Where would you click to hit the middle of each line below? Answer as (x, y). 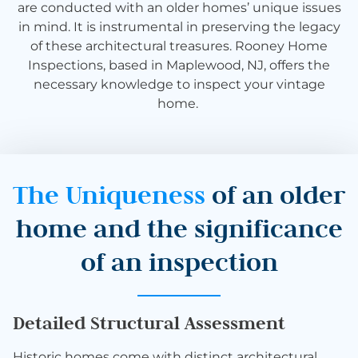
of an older (278, 195)
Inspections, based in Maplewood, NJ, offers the (179, 65)
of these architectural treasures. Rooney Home (179, 46)
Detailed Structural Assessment (149, 323)
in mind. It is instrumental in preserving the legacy (179, 26)
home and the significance (179, 229)
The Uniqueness (112, 195)
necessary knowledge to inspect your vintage (179, 84)
